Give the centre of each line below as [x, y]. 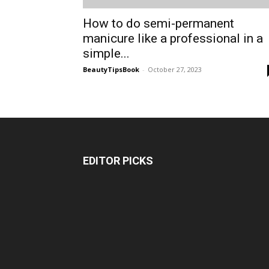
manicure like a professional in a [173, 38]
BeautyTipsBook [111, 69]
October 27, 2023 [175, 69]
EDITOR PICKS [118, 161]
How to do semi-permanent [159, 23]
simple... [106, 53]
